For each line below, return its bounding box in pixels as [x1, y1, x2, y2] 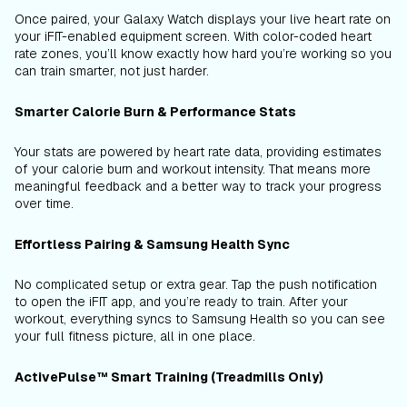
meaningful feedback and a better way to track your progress [15, 177, 382, 194]
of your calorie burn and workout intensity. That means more [15, 160, 371, 177]
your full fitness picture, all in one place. [15, 327, 255, 344]
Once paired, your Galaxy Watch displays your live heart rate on [15, 10, 391, 27]
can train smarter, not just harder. [15, 62, 209, 79]
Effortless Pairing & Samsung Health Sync [15, 235, 290, 253]
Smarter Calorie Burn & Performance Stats [15, 103, 296, 120]
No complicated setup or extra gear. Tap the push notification [15, 275, 377, 293]
